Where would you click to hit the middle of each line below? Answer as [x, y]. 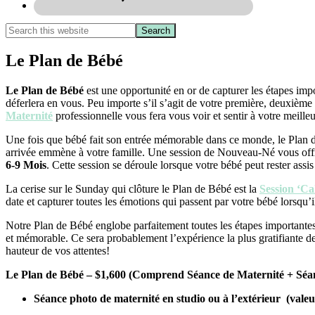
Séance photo [65, 299]
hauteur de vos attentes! [58, 251]
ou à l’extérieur [244, 299]
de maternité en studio [153, 299]
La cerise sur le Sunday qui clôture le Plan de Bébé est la [133, 189]
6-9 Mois [26, 165]
